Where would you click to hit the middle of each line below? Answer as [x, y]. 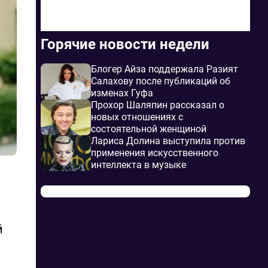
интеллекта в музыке [138, 165]
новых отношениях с [137, 117]
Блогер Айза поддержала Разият [165, 69]
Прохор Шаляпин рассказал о [158, 105]
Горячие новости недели [125, 44]
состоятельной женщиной [149, 129]
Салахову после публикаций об [161, 81]
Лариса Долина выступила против [168, 141]
